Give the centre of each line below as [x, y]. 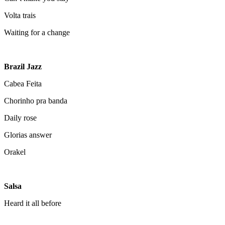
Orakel [15, 152]
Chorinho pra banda [36, 100]
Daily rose [20, 118]
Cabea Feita [23, 83]
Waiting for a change [37, 32]
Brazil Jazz [23, 66]
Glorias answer [28, 135]
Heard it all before [33, 203]
